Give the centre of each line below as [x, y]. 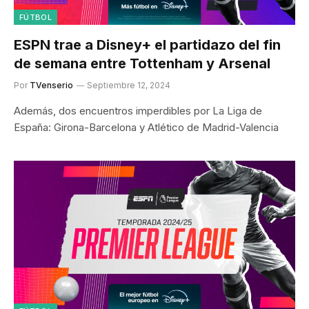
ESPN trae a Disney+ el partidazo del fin [147, 44]
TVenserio [51, 85]
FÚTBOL [36, 17]
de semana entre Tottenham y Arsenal [142, 63]
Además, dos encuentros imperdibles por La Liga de [138, 110]
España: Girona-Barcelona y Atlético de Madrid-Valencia [146, 127]
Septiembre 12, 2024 [129, 85]
